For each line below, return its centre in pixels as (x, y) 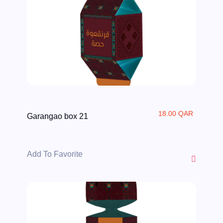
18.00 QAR (175, 114)
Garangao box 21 (58, 116)
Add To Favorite (55, 154)
